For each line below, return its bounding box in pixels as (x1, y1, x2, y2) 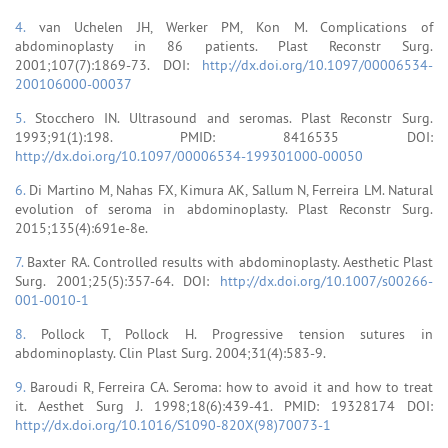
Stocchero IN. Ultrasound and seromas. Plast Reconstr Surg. (34, 108, 433, 127)
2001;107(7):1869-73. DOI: (15, 55, 202, 74)
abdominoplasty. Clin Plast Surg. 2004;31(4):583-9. (15, 343, 326, 362)
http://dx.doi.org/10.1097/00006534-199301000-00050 (15, 146, 363, 165)
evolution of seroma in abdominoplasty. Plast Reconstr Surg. (15, 199, 433, 218)
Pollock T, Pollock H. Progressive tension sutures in (40, 324, 433, 343)
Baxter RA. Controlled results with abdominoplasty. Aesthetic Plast (27, 252, 433, 271)
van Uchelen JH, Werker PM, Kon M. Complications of (38, 17, 434, 36)
